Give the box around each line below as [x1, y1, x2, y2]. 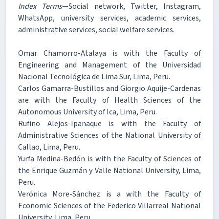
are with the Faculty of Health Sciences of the [18, 94, 201, 106]
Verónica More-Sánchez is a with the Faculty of [18, 188, 201, 199]
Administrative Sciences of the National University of [18, 130, 201, 141]
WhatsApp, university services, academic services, [18, 12, 201, 23]
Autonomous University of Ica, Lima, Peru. [18, 106, 157, 117]
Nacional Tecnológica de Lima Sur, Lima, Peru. [18, 71, 170, 82]
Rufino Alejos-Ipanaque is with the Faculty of [18, 118, 201, 129]
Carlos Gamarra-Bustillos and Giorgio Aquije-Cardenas [18, 83, 201, 94]
